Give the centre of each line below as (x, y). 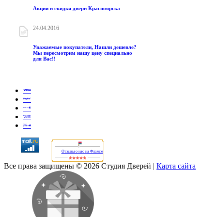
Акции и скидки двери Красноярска (77, 8)
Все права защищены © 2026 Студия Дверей (78, 166)
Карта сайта (176, 166)
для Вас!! (44, 58)
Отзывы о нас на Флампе (82, 151)
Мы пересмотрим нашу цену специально (83, 53)
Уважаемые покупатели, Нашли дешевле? (85, 47)
